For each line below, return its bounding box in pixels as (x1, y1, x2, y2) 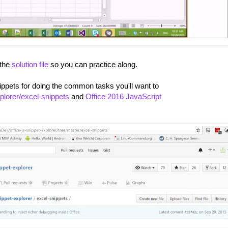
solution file (12, 60, 48, 69)
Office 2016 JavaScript (85, 92, 161, 101)
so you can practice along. (48, 60, 137, 69)
